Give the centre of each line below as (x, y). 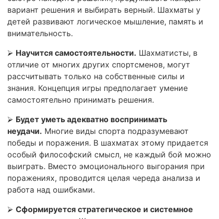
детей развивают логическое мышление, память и (105, 22)
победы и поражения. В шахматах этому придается (108, 143)
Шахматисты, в (167, 53)
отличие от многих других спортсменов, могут (99, 65)
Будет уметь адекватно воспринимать (91, 119)
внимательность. (40, 33)
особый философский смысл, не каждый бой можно (109, 154)
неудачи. (25, 131)
